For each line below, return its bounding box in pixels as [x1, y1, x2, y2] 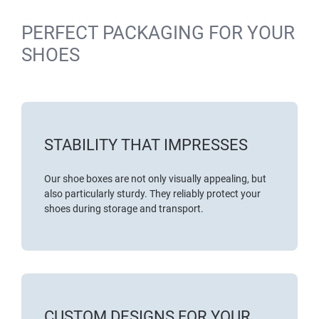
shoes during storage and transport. [44, 203, 204, 215]
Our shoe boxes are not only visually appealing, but [44, 173, 266, 185]
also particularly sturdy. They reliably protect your [44, 188, 261, 200]
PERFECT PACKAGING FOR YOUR [21, 22, 295, 44]
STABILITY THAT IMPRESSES [44, 136, 248, 155]
